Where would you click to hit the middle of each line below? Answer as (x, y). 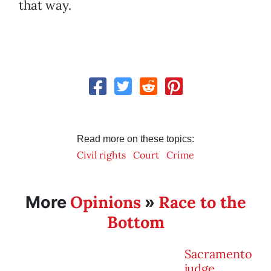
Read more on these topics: (135, 139)
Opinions (105, 202)
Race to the (202, 202)
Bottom (135, 222)
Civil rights (101, 155)
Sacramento (218, 254)
